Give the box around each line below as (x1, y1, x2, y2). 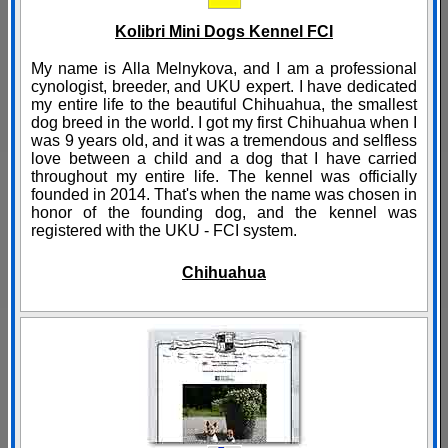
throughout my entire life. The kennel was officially (31, 168, 417, 186)
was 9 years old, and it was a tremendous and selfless (31, 132, 417, 150)
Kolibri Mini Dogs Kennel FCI (115, 23, 333, 41)
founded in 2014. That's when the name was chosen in (31, 186, 417, 204)
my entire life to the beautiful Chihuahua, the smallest (31, 96, 417, 114)
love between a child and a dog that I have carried (31, 150, 417, 168)
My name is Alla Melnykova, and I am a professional (31, 60, 417, 78)
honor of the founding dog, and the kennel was (31, 204, 417, 222)
